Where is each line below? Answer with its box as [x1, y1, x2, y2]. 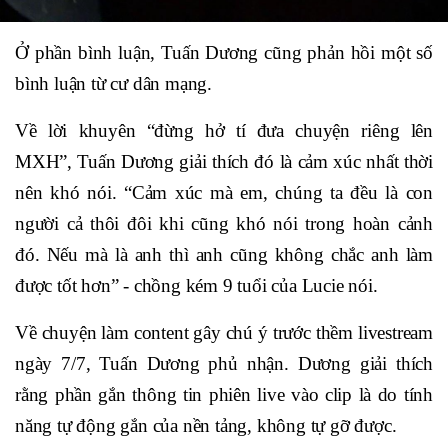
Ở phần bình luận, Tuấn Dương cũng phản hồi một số [15, 42, 433, 64]
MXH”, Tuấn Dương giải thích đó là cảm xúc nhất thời [15, 151, 433, 173]
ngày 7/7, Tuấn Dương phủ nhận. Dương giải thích [15, 353, 433, 375]
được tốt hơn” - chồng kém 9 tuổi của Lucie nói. [15, 275, 378, 297]
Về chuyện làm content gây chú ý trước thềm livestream [15, 322, 433, 344]
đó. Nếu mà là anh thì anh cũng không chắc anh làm [15, 244, 433, 266]
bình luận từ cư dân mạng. [15, 73, 213, 95]
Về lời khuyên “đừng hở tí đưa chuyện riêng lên [15, 120, 433, 142]
